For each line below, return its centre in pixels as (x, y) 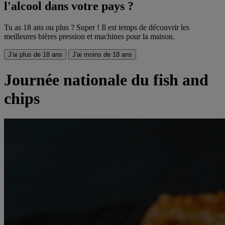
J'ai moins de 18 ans (102, 55)
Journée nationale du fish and (106, 80)
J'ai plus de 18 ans (35, 55)
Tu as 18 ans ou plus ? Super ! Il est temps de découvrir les (97, 28)
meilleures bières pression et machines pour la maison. (89, 37)
